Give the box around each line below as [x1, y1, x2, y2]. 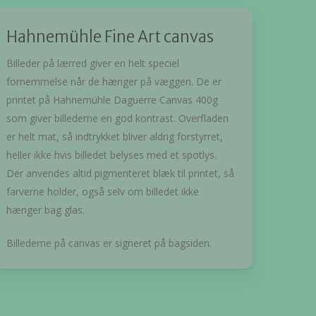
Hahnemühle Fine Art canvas [6, 26, 214, 47]
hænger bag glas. [6, 202, 85, 217]
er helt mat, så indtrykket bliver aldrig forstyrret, [6, 129, 223, 143]
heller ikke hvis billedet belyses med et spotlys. [6, 147, 217, 162]
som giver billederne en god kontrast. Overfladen [6, 111, 229, 125]
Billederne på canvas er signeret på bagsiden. [6, 236, 212, 250]
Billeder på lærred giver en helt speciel [6, 56, 179, 70]
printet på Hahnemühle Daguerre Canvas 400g [6, 92, 218, 107]
